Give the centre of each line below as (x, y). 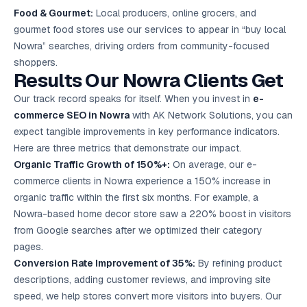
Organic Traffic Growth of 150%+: (92, 164)
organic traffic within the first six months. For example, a (136, 197)
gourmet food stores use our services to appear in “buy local (150, 29)
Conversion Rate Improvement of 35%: (105, 263)
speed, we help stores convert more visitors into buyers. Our (148, 296)
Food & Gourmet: (53, 13)
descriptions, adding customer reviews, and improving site (142, 280)
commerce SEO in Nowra (72, 115)
